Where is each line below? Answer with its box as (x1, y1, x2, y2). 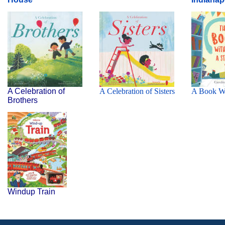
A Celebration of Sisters (99, 87, 175, 96)
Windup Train (8, 187, 55, 196)
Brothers (8, 96, 38, 105)
